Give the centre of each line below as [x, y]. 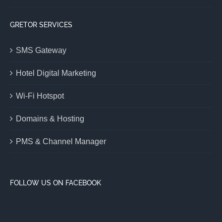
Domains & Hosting [50, 118]
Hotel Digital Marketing [56, 73]
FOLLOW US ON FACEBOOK [55, 183]
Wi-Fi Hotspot [40, 96]
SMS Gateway [41, 50]
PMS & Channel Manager [61, 141]
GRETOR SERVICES [41, 25]
